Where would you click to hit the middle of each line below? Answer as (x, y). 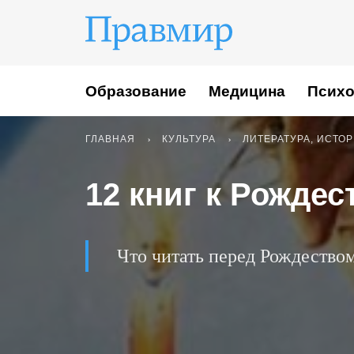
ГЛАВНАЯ (110, 139)
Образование (136, 91)
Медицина (247, 91)
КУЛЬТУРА (189, 139)
